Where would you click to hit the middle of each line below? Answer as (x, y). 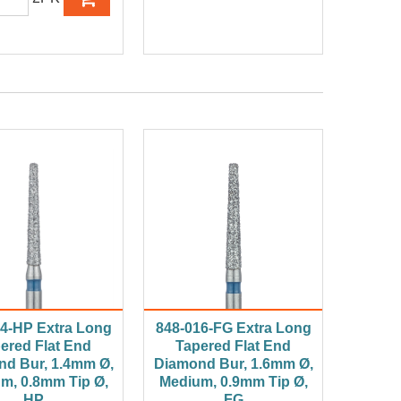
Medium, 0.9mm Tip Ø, (233, 382)
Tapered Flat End (234, 346)
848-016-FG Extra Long (233, 328)
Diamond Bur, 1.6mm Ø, (233, 364)
